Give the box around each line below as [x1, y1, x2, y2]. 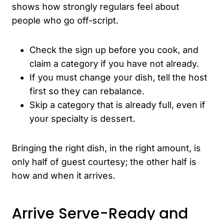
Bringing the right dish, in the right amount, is [12, 142, 201, 153]
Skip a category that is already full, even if [29, 99, 205, 110]
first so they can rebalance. [29, 85, 144, 96]
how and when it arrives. [12, 170, 115, 181]
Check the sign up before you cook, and [29, 44, 198, 55]
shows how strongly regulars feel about [12, 1, 179, 12]
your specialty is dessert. [29, 113, 135, 124]
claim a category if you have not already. [29, 58, 199, 69]
